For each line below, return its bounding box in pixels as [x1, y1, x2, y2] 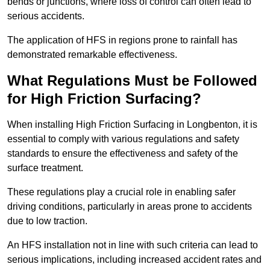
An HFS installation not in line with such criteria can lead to [7, 240, 258, 251]
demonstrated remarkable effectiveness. [7, 49, 177, 60]
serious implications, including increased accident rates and [7, 254, 262, 265]
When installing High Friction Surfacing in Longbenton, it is [7, 119, 257, 130]
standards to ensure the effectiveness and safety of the [7, 148, 238, 159]
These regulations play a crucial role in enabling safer [7, 187, 236, 198]
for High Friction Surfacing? [7, 90, 201, 107]
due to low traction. [7, 216, 87, 227]
